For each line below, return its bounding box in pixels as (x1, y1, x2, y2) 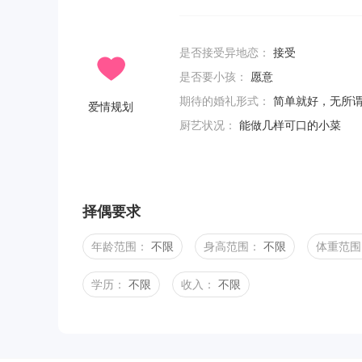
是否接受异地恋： (179, 46, 270, 59)
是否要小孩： (179, 70, 247, 83)
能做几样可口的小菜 (236, 119, 341, 132)
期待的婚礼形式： (179, 95, 270, 107)
